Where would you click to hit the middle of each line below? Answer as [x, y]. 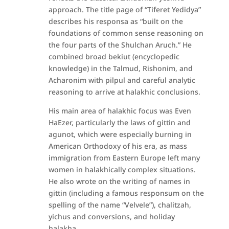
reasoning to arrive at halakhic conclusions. [124, 92]
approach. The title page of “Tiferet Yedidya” [124, 9]
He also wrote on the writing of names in [119, 181]
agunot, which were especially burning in [120, 134]
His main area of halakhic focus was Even [120, 111]
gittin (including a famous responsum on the [126, 193]
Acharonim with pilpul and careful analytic [122, 80]
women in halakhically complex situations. [122, 169]
